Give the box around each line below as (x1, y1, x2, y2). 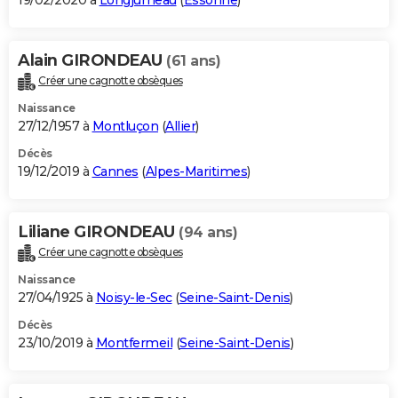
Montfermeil (95, 334, 172, 351)
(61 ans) (166, 52, 220, 70)
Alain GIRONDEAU (18, 51, 166, 71)
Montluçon (92, 118, 158, 135)
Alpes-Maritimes (145, 163, 247, 180)
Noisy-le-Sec (95, 289, 172, 306)
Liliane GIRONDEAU (18, 222, 179, 243)
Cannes (92, 163, 139, 180)
